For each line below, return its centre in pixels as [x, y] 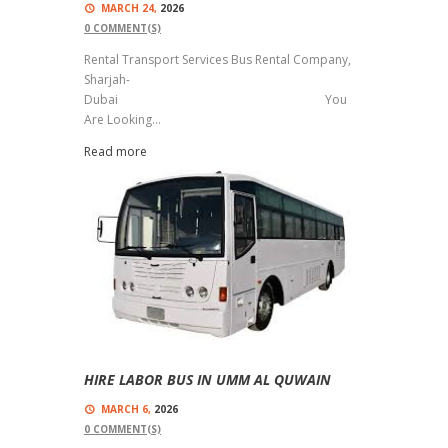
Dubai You [215, 100]
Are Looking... [122, 120]
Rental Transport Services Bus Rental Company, [217, 60]
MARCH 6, [125, 408]
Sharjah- [107, 80]
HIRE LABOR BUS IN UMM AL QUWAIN [207, 379]
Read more [115, 152]
